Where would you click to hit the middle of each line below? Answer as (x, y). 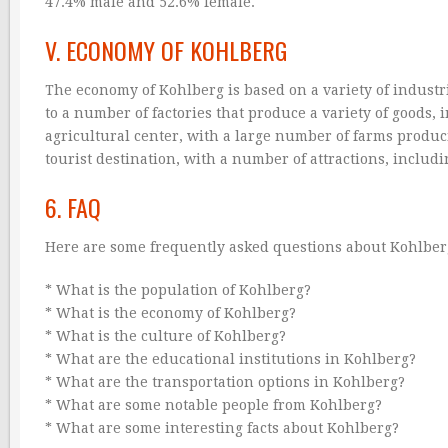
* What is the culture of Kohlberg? (165, 336)
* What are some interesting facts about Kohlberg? (222, 428)
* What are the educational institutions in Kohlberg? (230, 359)
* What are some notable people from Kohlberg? (213, 405)
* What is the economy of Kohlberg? (170, 313)
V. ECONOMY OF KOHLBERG (166, 50)
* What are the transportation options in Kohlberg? (225, 382)
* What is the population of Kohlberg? (178, 290)
